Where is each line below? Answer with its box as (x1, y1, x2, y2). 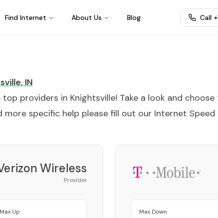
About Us (71, 13, 102, 22)
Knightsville (70, 92, 115, 104)
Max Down (139, 208, 167, 216)
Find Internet (4, 13, 46, 22)
